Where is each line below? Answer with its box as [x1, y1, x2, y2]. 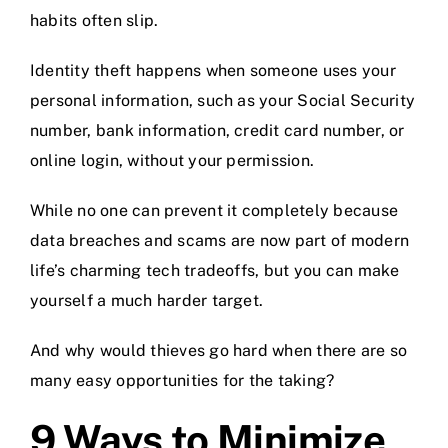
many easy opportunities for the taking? [30, 371, 335, 391]
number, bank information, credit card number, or [30, 121, 405, 141]
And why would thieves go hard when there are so [30, 341, 408, 361]
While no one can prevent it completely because [30, 201, 399, 221]
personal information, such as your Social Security [30, 91, 415, 111]
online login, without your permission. [30, 151, 315, 171]
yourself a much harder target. [30, 291, 264, 311]
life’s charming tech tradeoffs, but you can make [30, 261, 400, 281]
